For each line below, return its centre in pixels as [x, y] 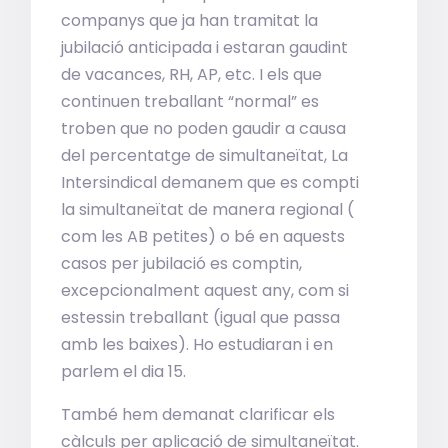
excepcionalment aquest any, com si [205, 290]
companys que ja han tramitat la [190, 20]
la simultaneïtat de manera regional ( [208, 209]
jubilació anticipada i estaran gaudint [205, 47]
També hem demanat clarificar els [198, 414]
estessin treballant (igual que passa [201, 317]
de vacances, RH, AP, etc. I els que [192, 74]
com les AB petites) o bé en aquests [203, 236]
